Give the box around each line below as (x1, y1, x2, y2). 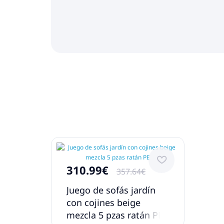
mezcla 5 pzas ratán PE (66, 208, 163, 221)
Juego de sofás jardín (66, 183, 155, 196)
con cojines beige (66, 196, 140, 208)
